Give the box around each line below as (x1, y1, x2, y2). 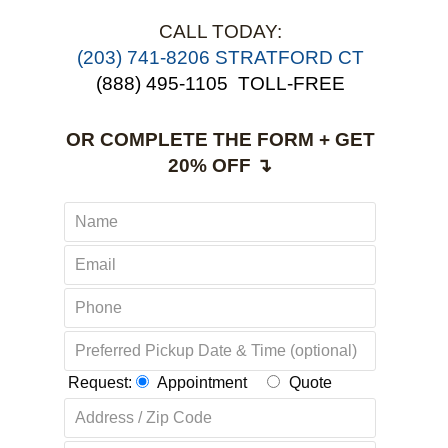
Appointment (157, 374, 247, 391)
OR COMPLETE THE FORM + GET (65, 129, 375, 150)
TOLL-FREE (237, 73, 345, 94)
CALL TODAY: (158, 21, 282, 42)
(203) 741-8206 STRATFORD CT (76, 47, 364, 68)
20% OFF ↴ (168, 155, 272, 176)
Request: (64, 374, 136, 391)
